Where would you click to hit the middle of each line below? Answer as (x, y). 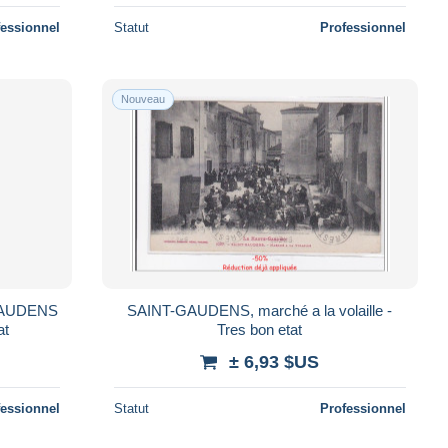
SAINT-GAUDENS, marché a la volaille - (260, 310)
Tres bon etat (260, 329)
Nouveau (142, 98)
